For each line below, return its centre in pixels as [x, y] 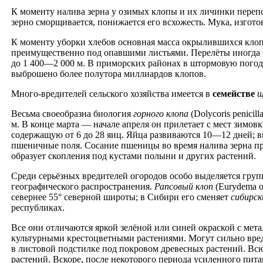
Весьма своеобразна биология [72, 114]
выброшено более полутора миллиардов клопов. [109, 74]
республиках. [38, 208]
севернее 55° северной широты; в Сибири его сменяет [121, 197]
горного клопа [161, 114]
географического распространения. [83, 187]
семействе [234, 94]
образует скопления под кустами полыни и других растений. [134, 156]
